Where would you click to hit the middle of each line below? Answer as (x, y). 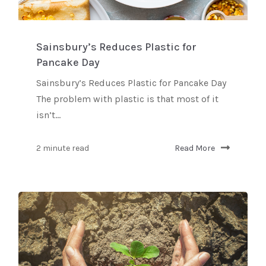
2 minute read (63, 148)
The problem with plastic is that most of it (127, 99)
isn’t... (48, 115)
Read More (195, 148)
